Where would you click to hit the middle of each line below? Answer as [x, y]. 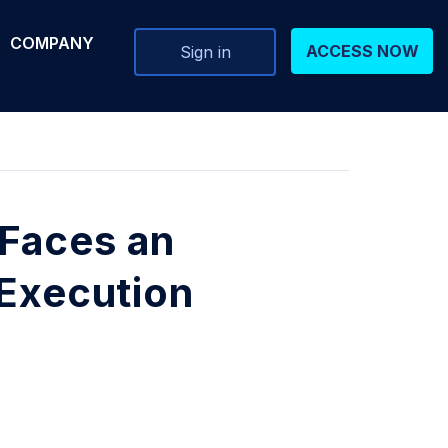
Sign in [205, 52]
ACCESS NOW [362, 51]
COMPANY [52, 43]
